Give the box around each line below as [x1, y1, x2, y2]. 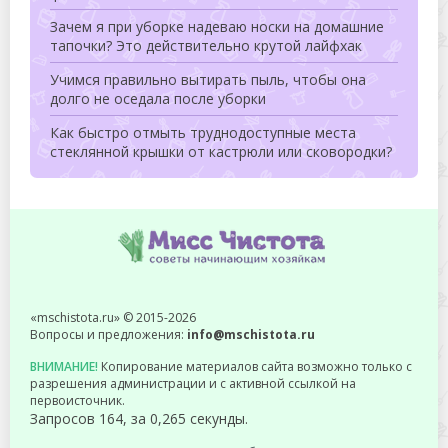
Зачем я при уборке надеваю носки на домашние [50, 17, 384, 36]
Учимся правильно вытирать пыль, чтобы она [50, 70, 366, 89]
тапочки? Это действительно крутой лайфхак [50, 36, 362, 55]
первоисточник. [30, 392, 125, 409]
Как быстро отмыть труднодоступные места [50, 123, 356, 142]
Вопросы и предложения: [30, 326, 187, 343]
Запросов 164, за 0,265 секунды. [30, 409, 248, 428]
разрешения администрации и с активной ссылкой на [30, 375, 356, 392]
